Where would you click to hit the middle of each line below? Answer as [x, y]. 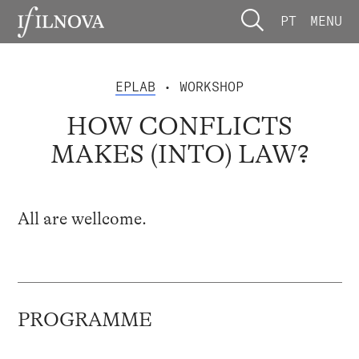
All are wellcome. [82, 218]
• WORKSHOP [200, 86]
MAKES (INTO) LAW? [179, 155]
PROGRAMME [85, 320]
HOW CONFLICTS [179, 127]
